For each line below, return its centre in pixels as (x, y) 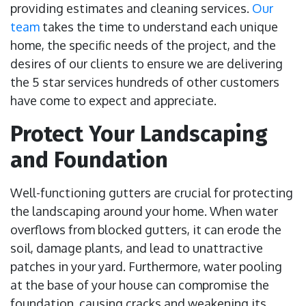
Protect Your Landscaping (139, 134)
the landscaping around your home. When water (144, 211)
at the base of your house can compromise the (140, 285)
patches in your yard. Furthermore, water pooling (146, 267)
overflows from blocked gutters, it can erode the (146, 230)
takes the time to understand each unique (159, 27)
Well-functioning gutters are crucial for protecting (152, 193)
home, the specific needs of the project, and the (143, 45)
